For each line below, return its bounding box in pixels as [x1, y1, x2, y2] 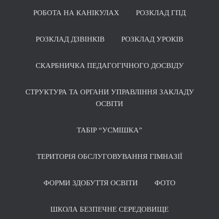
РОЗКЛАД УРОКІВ [121, 35, 183, 44]
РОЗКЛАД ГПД [136, 9, 186, 17]
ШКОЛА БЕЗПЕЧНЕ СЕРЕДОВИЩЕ [50, 205, 169, 214]
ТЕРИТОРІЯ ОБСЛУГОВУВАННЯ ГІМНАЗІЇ [37, 153, 182, 161]
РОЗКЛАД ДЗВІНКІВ [36, 35, 105, 44]
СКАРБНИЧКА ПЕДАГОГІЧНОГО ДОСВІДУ [35, 62, 184, 70]
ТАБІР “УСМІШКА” [77, 126, 142, 134]
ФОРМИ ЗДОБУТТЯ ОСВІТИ [44, 179, 138, 187]
